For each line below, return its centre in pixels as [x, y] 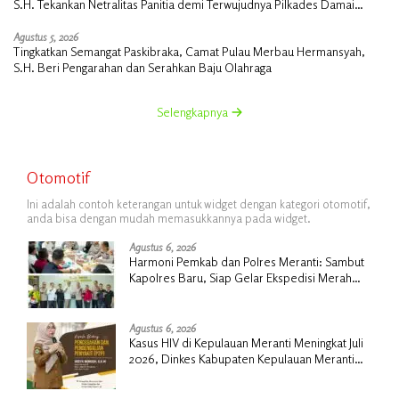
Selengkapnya [193, 111]
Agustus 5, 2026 [46, 37]
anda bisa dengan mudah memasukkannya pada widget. [169, 218]
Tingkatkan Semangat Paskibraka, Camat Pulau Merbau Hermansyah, [189, 51]
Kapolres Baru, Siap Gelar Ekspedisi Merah [240, 277]
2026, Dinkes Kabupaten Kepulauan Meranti [242, 358]
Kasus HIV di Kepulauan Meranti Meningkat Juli [246, 342]
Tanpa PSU [41, 20]
